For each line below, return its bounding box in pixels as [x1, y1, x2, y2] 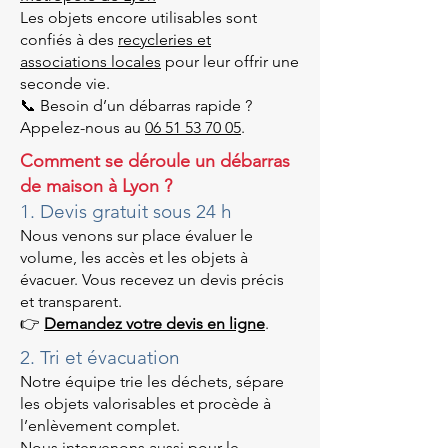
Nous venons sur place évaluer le [20, 226, 253, 245]
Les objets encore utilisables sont [20, 8, 257, 27]
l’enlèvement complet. [20, 416, 180, 435]
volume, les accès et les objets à [20, 248, 248, 267]
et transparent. [20, 292, 122, 311]
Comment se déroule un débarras [20, 150, 290, 172]
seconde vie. [20, 74, 110, 93]
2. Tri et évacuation [20, 346, 180, 369]
